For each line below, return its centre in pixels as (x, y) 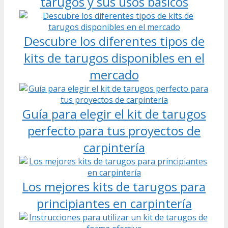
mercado (114, 74)
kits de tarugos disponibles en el (114, 58)
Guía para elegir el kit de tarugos (114, 113)
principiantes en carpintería (114, 203)
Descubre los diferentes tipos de (114, 41)
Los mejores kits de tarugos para (114, 186)
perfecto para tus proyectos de (114, 130)
